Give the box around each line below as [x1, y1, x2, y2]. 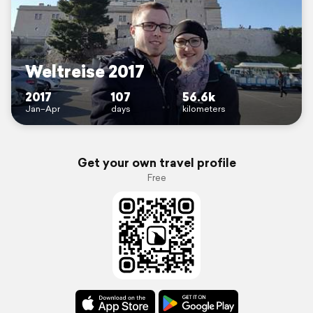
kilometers [182, 103, 226, 115]
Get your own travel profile [77, 154, 236, 172]
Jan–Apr [25, 103, 60, 115]
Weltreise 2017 [25, 59, 145, 84]
